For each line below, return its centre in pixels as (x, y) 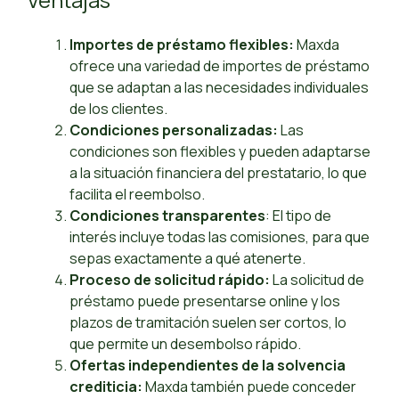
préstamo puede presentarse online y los (205, 301)
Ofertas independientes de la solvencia (208, 366)
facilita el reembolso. (137, 195)
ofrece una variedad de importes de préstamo (220, 66)
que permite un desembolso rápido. (185, 344)
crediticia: (106, 387)
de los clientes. (118, 109)
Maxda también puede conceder (249, 387)
